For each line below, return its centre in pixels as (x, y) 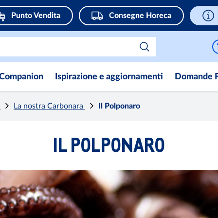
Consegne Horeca (140, 16)
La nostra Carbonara (49, 106)
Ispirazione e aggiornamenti (109, 77)
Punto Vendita (36, 16)
